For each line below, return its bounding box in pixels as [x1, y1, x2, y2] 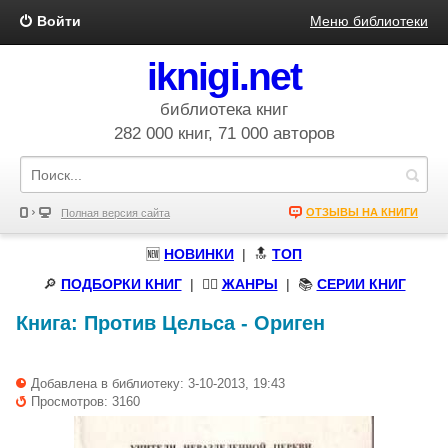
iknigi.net [147, 55, 301, 98]
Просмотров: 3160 [31, 394, 140, 409]
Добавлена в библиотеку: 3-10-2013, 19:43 [31, 376, 285, 391]
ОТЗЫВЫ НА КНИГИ [306, 206, 418, 218]
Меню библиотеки [310, 13, 428, 29]
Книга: [16, 312, 84, 334]
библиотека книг [160, 100, 288, 119]
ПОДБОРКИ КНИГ [60, 276, 182, 292]
